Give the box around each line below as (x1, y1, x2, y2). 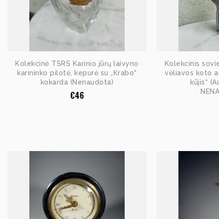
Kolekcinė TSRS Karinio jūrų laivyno (15, 60, 139, 68)
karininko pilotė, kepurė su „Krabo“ (17, 69, 137, 77)
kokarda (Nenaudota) (40, 78, 114, 87)
